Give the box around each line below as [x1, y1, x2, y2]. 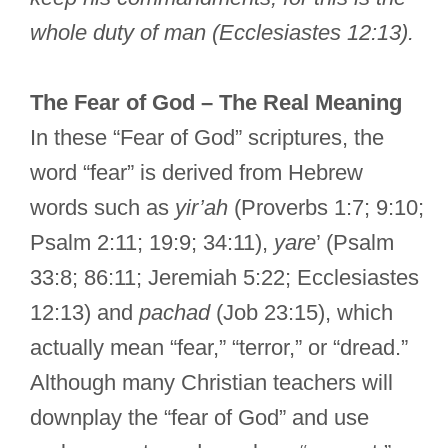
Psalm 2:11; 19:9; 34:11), [30, 230, 274, 256]
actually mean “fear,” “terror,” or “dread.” [30, 335, 408, 361]
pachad [139, 300, 210, 326]
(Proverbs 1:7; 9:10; [228, 195, 424, 221]
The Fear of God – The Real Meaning [30, 90, 402, 116]
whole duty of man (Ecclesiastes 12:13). [30, 20, 414, 46]
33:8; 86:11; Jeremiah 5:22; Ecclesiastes [30, 265, 419, 291]
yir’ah [175, 195, 228, 221]
